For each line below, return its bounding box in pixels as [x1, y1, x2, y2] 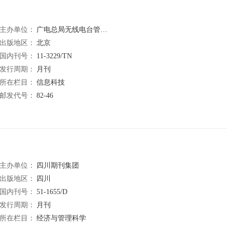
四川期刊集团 [36, 162, 79, 169]
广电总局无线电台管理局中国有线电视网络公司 [36, 26, 100, 33]
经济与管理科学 [36, 214, 86, 222]
